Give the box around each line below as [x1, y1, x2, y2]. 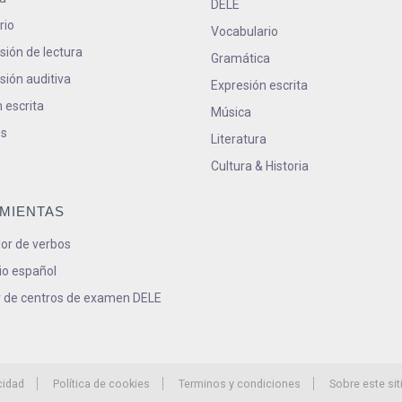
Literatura [210, 132, 267, 147]
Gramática [210, 51, 270, 66]
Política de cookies [52, 377, 150, 391]
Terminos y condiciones [178, 377, 301, 391]
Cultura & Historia [210, 159, 309, 174]
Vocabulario [210, 24, 278, 39]
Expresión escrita [210, 78, 308, 93]
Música [210, 105, 251, 120]
